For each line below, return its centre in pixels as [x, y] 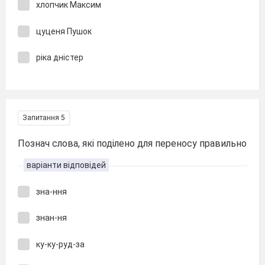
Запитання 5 [44, 117]
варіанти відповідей [66, 165]
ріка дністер [60, 57]
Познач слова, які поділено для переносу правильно [132, 143]
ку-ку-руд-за [60, 244]
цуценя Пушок [64, 31]
